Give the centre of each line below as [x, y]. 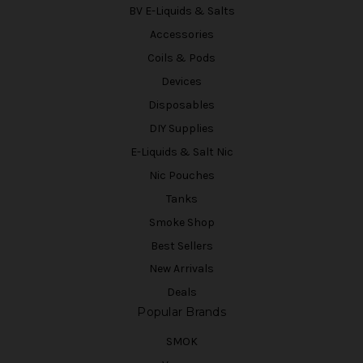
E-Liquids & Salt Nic [181, 152]
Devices [181, 81]
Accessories [181, 34]
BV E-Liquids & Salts [181, 11]
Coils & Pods [181, 58]
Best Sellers [181, 246]
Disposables [181, 105]
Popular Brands [181, 312]
